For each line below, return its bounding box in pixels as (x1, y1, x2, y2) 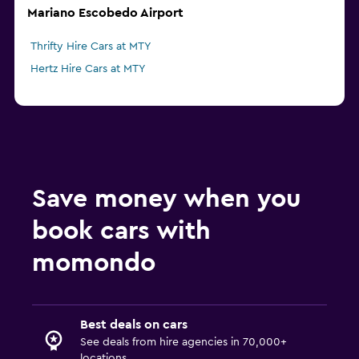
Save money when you (32, 186, 301, 212)
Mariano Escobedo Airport (27, 6, 184, 20)
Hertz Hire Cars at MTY (30, 63, 146, 75)
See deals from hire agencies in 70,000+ (80, 337, 287, 349)
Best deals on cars (80, 318, 188, 332)
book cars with (32, 218, 211, 244)
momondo (32, 250, 155, 276)
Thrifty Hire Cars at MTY (30, 41, 151, 53)
